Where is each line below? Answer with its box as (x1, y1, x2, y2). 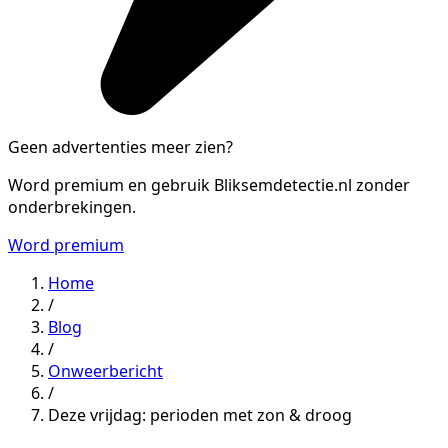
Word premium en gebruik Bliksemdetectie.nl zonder (8, 173, 410, 196)
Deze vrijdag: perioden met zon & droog (48, 403, 352, 426)
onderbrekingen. (8, 195, 136, 218)
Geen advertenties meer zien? (8, 135, 233, 158)
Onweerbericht (48, 359, 163, 382)
